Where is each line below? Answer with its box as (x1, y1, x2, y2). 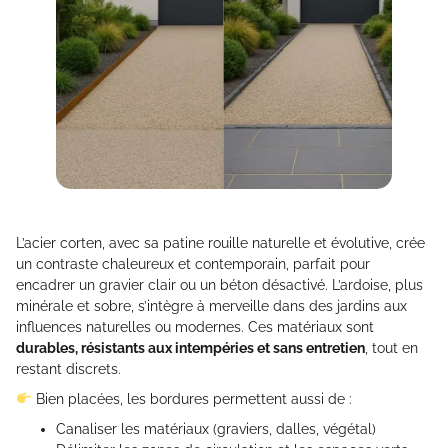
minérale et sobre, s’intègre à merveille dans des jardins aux (16, 298, 407, 315)
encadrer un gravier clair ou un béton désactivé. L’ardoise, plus (16, 277, 423, 294)
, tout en (365, 340, 418, 357)
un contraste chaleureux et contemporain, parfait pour (16, 256, 370, 273)
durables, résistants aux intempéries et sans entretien (16, 340, 365, 357)
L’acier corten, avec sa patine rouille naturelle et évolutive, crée (16, 235, 425, 252)
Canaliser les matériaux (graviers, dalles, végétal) (56, 421, 376, 438)
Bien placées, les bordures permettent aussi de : (31, 391, 352, 408)
